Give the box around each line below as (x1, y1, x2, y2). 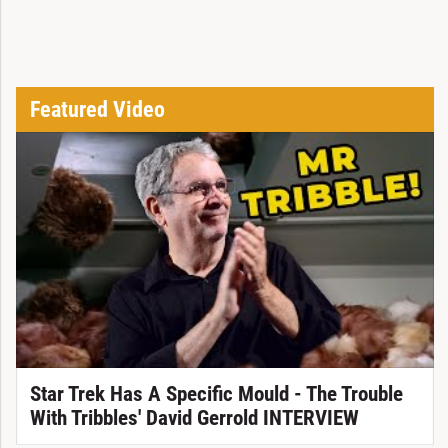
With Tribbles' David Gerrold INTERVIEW (29, 405, 359, 430)
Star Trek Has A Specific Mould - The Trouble (29, 381, 403, 406)
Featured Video (29, 96, 165, 123)
